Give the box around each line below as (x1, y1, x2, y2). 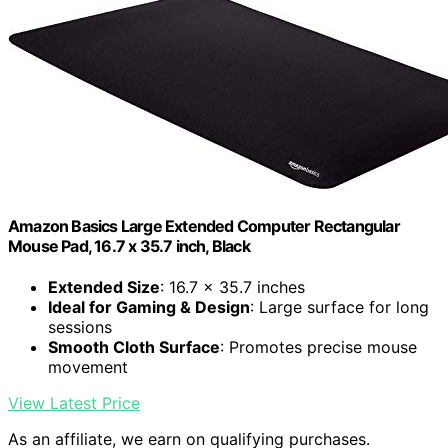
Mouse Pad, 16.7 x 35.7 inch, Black (8, 235, 250, 256)
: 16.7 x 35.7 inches (160, 276, 305, 297)
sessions (48, 316, 112, 337)
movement (48, 356, 128, 377)
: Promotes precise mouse (220, 336, 417, 357)
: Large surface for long (250, 296, 429, 317)
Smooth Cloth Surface (48, 336, 220, 357)
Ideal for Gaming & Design (48, 296, 250, 317)
